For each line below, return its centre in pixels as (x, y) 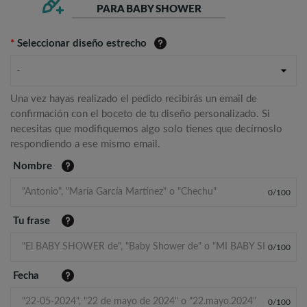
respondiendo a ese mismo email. (85, 144)
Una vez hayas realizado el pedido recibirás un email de (134, 99)
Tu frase (32, 221)
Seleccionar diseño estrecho (82, 44)
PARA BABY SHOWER (149, 9)
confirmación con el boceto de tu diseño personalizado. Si (140, 114)
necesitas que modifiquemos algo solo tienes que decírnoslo (146, 129)
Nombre (33, 166)
